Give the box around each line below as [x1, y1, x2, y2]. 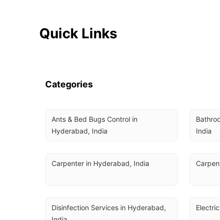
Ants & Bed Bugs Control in [52, 115, 137, 123]
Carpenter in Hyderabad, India [52, 159, 149, 167]
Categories [45, 79, 93, 89]
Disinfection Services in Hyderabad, [52, 203, 166, 212]
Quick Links [39, 25, 117, 42]
